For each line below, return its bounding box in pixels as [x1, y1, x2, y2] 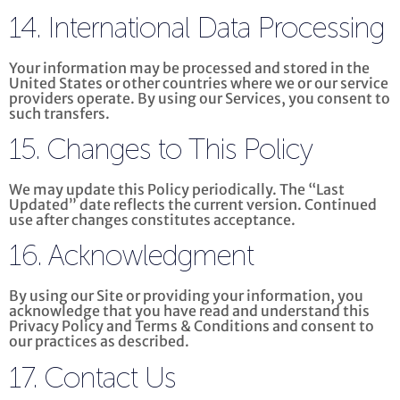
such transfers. [9, 104, 110, 122]
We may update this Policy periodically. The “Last [9, 179, 345, 198]
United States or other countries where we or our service [9, 73, 388, 92]
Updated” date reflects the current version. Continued [9, 195, 377, 213]
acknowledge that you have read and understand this [9, 302, 370, 321]
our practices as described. [9, 332, 189, 351]
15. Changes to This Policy [9, 136, 313, 165]
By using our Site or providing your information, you [9, 287, 363, 305]
